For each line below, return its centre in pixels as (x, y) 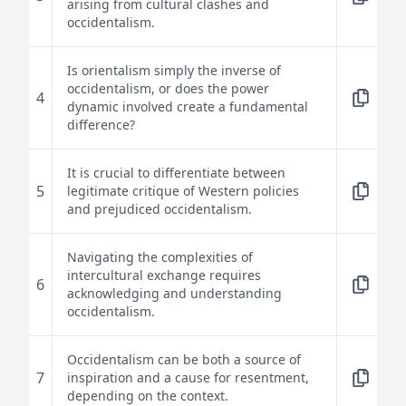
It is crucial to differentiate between (176, 173)
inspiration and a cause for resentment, (188, 377)
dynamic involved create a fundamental (188, 106)
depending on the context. (148, 396)
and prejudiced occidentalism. (159, 209)
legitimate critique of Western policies (183, 191)
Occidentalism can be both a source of (184, 359)
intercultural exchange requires (164, 275)
